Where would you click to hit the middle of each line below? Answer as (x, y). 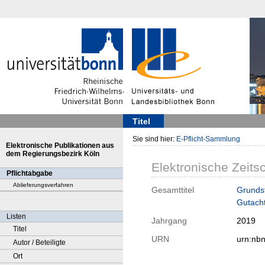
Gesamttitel (173, 190)
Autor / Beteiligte (39, 243)
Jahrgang (169, 221)
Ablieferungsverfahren (43, 185)
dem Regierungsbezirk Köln (53, 154)
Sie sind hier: (154, 139)
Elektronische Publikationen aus (60, 146)
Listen (16, 216)
